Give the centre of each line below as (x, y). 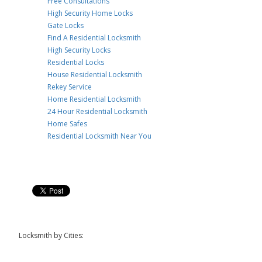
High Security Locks (79, 50)
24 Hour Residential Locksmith (98, 111)
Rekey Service (70, 87)
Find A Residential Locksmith (94, 38)
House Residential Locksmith (95, 75)
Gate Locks (66, 25)
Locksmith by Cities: (51, 235)
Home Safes (68, 124)
